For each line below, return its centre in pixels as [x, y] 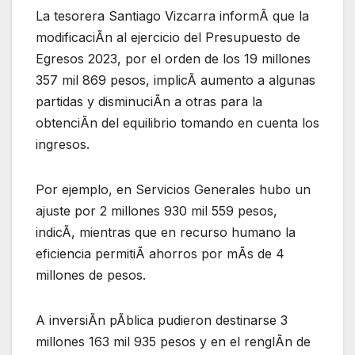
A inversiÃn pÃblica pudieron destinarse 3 [162, 321]
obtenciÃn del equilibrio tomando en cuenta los [177, 123]
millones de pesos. [91, 275]
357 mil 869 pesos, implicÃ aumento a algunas [176, 80]
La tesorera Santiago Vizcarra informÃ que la [172, 16]
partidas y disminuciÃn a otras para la [149, 102]
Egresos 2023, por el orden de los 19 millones [173, 59]
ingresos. [63, 145]
